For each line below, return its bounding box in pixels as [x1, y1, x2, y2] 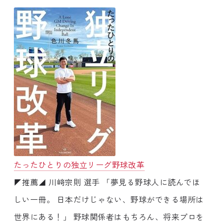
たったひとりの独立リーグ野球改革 [14, 158, 145, 170]
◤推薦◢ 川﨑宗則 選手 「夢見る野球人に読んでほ [14, 175, 200, 188]
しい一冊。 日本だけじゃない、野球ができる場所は [14, 193, 204, 205]
